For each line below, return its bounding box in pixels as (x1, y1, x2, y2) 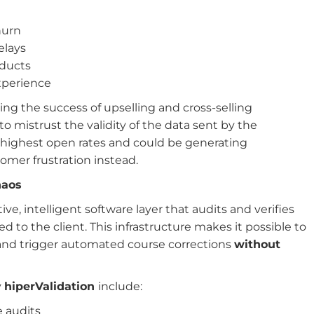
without (233, 238, 280, 251)
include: (97, 280, 142, 293)
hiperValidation (4, 280, 98, 293)
